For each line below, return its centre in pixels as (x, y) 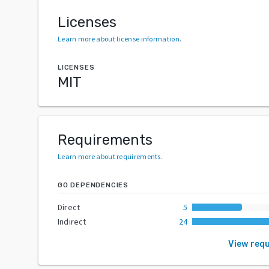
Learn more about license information (119, 38)
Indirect (72, 221)
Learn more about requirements (109, 156)
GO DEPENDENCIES (93, 185)
